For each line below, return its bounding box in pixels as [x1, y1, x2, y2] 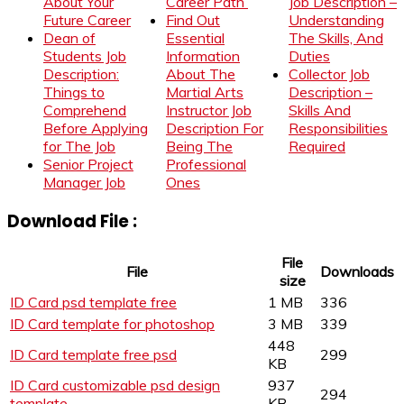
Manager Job [43, 172, 125, 191]
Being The [166, 136, 233, 155]
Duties [289, 46, 330, 65]
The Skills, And [289, 28, 383, 47]
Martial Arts [166, 82, 243, 101]
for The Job [43, 136, 115, 155]
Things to [43, 82, 105, 101]
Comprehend [43, 100, 126, 119]
